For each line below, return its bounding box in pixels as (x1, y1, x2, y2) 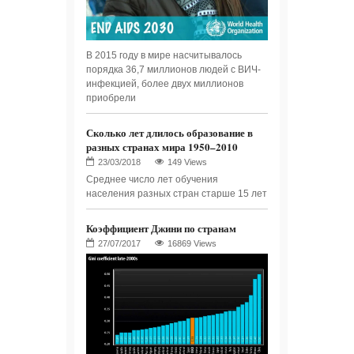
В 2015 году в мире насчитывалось (86, 49, 242, 61)
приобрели (86, 92, 136, 104)
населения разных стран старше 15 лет (86, 187, 267, 199)
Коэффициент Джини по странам (86, 220, 236, 235)
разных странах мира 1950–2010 (86, 138, 238, 154)
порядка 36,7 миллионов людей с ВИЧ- (86, 63, 261, 75)
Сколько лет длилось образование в (86, 124, 253, 140)
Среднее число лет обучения (86, 173, 218, 185)
